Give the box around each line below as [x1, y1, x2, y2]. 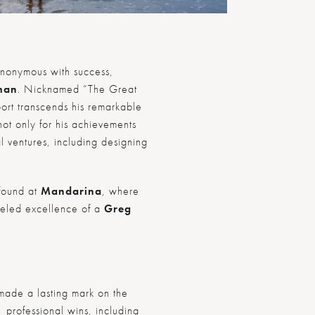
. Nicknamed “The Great [17, 81, 137, 96]
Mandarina [40, 183, 102, 198]
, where [101, 183, 139, 198]
